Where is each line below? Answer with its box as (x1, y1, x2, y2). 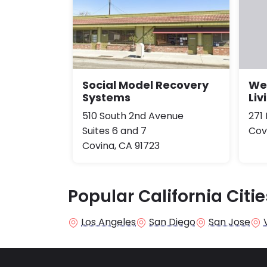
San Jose (209, 215, 250, 229)
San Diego (149, 215, 195, 229)
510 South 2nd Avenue (82, 108, 184, 123)
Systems (82, 89, 131, 105)
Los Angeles (81, 215, 136, 229)
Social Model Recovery (82, 77, 209, 92)
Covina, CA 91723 (82, 138, 160, 153)
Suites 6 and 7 (82, 123, 147, 138)
